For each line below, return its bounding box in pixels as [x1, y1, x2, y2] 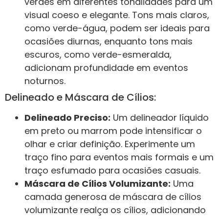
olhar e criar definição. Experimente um [24, 138, 195, 151]
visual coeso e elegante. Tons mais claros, [24, 9, 209, 22]
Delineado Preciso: [24, 111, 110, 124]
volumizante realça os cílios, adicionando [24, 204, 206, 217]
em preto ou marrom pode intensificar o [24, 125, 202, 137]
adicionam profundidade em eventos [24, 62, 188, 74]
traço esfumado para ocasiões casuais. [24, 164, 200, 177]
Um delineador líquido [110, 111, 209, 124]
